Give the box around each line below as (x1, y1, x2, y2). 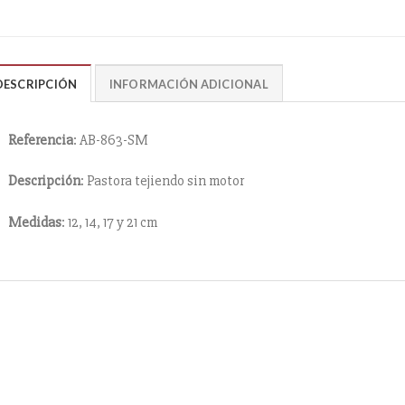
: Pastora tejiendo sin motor (80, 172, 244, 191)
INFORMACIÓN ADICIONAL (108, 76, 268, 91)
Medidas (7, 213, 61, 232)
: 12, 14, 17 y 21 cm (61, 213, 157, 232)
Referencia (7, 130, 73, 149)
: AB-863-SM (72, 130, 148, 149)
